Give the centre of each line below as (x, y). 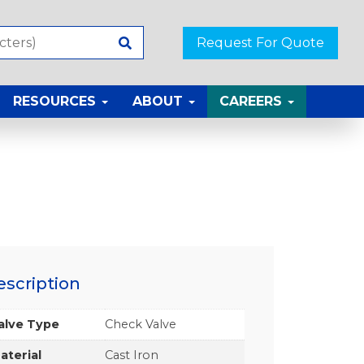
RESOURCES (56, 102)
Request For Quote (260, 42)
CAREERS (253, 102)
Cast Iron (132, 355)
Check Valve (141, 324)
